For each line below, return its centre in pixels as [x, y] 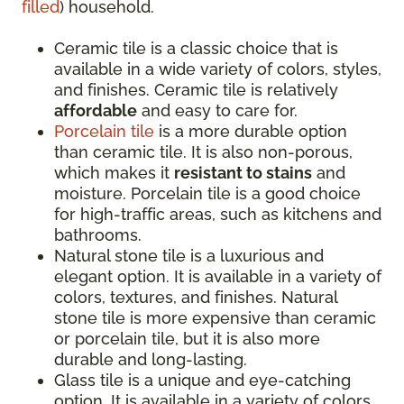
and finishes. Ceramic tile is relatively [196, 90]
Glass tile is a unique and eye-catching [202, 381]
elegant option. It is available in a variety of [218, 277]
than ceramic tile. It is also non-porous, [203, 152]
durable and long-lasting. [151, 360]
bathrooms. [98, 235]
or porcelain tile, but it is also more [187, 339]
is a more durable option [251, 132]
